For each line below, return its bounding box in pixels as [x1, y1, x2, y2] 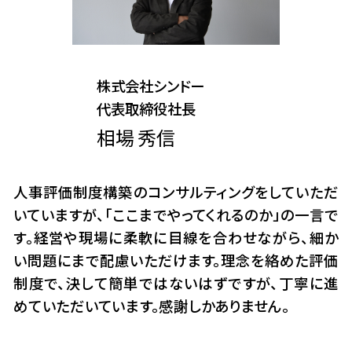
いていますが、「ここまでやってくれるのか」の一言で [13, 204, 339, 225]
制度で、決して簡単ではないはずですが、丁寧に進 [13, 273, 339, 294]
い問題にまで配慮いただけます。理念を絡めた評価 [13, 250, 339, 271]
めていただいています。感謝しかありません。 [13, 295, 290, 317]
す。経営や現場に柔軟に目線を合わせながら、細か [13, 227, 339, 248]
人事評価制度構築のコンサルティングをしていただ [13, 181, 339, 203]
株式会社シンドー [96, 75, 204, 96]
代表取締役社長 [96, 97, 196, 119]
